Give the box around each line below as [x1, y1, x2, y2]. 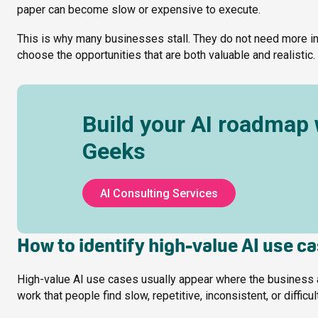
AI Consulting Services [100, 186, 218, 200]
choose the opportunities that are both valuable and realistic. [17, 48, 315, 62]
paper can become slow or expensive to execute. [17, 3, 261, 17]
